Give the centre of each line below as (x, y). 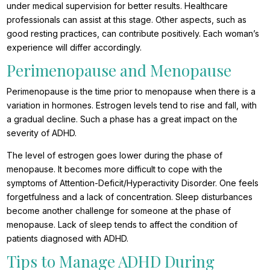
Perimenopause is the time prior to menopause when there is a (131, 92)
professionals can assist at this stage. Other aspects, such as (127, 20)
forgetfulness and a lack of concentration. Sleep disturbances (130, 197)
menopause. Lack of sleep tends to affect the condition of (122, 225)
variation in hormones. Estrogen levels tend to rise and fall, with (132, 105)
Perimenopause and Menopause (119, 71)
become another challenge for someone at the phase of (119, 211)
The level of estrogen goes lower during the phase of (115, 155)
